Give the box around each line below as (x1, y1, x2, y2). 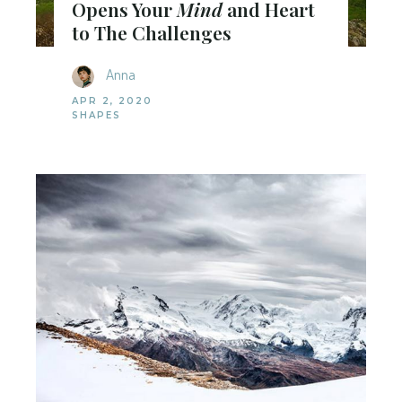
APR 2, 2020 (72, 94, 153, 107)
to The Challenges (72, 19, 232, 45)
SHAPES (72, 109, 121, 121)
